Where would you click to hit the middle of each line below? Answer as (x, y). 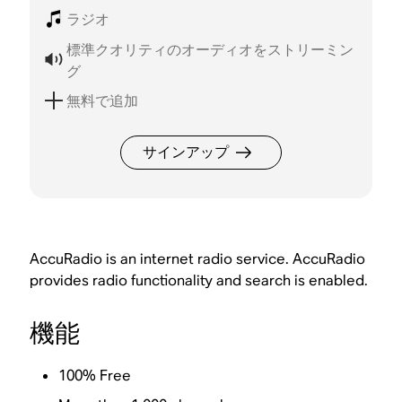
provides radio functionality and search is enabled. (199, 280)
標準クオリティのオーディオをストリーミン (210, 49)
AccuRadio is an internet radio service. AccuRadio (198, 258)
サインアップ (186, 152)
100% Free (95, 375)
